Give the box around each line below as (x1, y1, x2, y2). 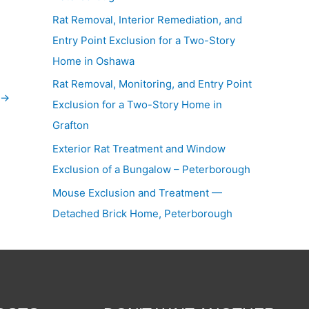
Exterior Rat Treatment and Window (52, 142, 226, 155)
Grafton (52, 119, 89, 132)
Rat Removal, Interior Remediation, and (52, 12, 242, 26)
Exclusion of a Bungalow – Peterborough (52, 163, 250, 176)
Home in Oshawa (52, 54, 134, 68)
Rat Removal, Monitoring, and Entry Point (52, 77, 252, 91)
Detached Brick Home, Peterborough (52, 206, 232, 220)
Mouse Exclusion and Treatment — (52, 186, 222, 199)
